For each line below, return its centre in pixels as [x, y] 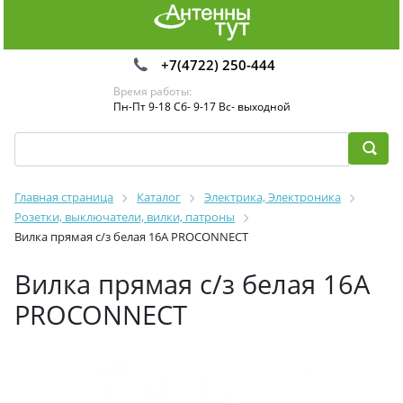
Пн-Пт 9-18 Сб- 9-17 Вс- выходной [201, 107]
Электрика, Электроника [273, 197]
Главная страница [64, 197]
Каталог [159, 197]
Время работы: [152, 91]
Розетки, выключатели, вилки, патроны [125, 217]
